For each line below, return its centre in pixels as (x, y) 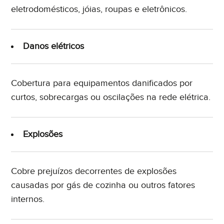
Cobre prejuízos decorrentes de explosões (94, 171)
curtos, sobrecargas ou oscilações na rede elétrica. (111, 97)
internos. (28, 199)
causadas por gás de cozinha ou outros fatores (103, 185)
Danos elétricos (54, 46)
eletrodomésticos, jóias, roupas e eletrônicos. (99, 9)
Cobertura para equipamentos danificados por (102, 83)
